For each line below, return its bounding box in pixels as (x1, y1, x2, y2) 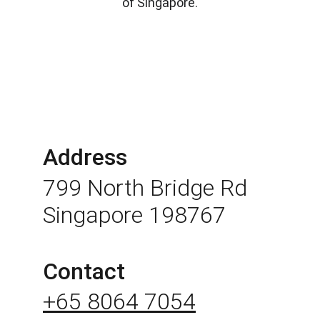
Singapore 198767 (43, 201, 226, 229)
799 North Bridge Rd (43, 174, 253, 201)
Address (43, 144, 127, 171)
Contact (43, 258, 125, 285)
